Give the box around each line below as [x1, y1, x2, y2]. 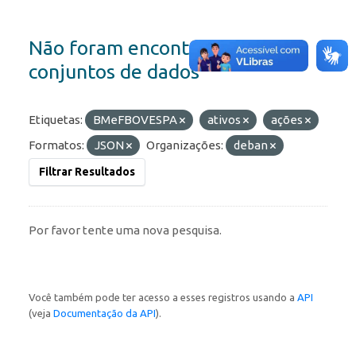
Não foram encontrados [29, 37, 238, 60]
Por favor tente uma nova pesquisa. [29, 223, 222, 238]
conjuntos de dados [29, 60, 199, 83]
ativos [207, 113, 243, 127]
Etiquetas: [29, 113, 83, 127]
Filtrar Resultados [39, 165, 135, 179]
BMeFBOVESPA [93, 113, 180, 127]
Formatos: [29, 138, 84, 153]
